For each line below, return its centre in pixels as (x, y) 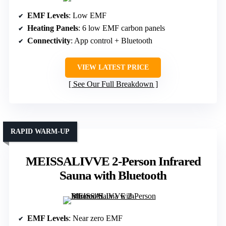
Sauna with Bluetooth (113, 176)
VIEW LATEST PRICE (113, 68)
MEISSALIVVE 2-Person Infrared (113, 161)
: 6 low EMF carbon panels (122, 28)
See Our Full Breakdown (113, 84)
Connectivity (49, 41)
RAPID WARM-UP (40, 132)
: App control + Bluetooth (111, 41)
